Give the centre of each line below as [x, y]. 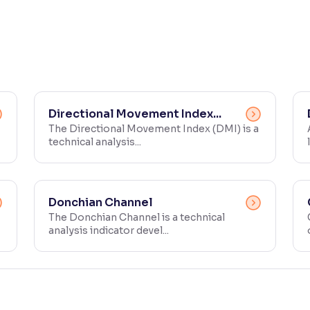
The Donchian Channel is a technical [137, 217]
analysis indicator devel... [109, 230]
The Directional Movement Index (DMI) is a [154, 129]
